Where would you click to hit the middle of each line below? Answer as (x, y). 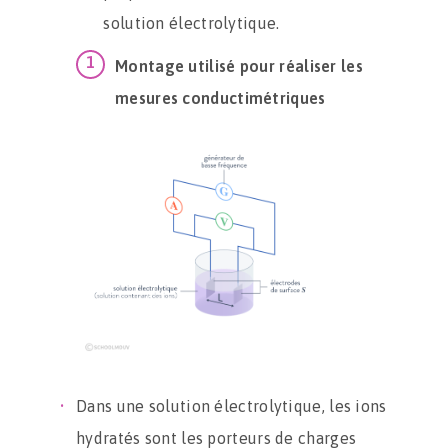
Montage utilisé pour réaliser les (239, 66)
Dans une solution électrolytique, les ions (231, 406)
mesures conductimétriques (220, 98)
